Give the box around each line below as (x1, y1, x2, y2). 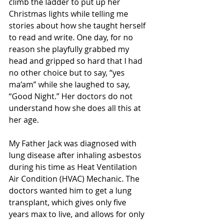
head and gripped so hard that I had (9, 55, 144, 66)
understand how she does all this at (9, 103, 143, 113)
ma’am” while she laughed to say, (9, 79, 132, 90)
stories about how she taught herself (9, 20, 147, 31)
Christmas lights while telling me (9, 8, 130, 19)
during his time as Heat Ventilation (9, 162, 139, 172)
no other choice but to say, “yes (9, 67, 127, 78)
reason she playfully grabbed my (9, 44, 131, 55)
